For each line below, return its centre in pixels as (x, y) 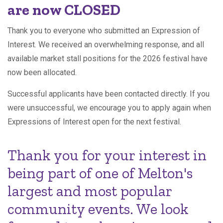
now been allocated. (42, 72)
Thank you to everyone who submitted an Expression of (104, 31)
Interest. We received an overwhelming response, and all (106, 45)
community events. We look (98, 209)
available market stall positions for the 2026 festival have (108, 58)
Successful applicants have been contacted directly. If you (109, 94)
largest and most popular (90, 191)
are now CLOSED (64, 10)
